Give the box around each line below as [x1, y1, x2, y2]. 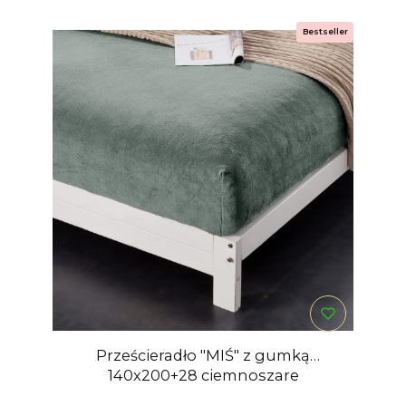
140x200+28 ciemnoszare [107, 365, 299, 384]
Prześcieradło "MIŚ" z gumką [96, 345, 310, 364]
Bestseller [302, 26, 348, 37]
